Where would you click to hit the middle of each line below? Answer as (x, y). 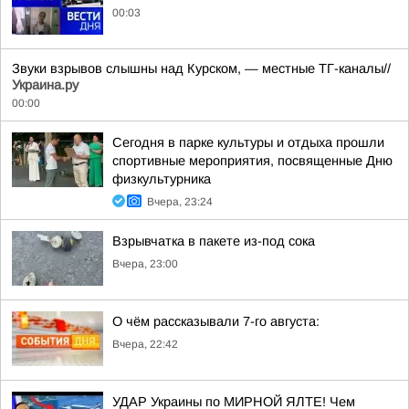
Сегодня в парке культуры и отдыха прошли (248, 142)
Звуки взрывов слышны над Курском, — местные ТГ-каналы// (201, 68)
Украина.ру (45, 85)
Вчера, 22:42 (145, 344)
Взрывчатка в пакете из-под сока (214, 241)
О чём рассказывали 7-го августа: (216, 321)
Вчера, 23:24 (180, 202)
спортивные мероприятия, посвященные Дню (252, 161)
